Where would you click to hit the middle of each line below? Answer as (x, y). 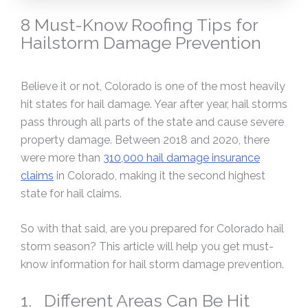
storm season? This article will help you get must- (147, 247)
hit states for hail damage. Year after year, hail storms (154, 104)
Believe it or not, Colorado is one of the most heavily (153, 86)
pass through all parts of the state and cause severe (152, 122)
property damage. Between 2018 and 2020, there (145, 140)
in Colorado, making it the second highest (159, 175)
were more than (62, 157)
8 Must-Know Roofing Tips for (139, 25)
